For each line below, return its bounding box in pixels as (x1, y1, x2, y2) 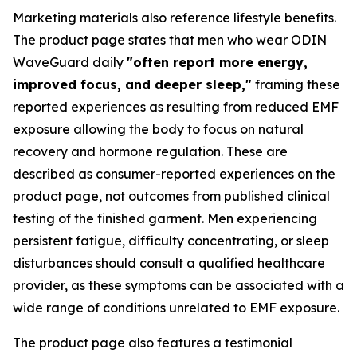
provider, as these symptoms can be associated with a (13, 277, 344, 294)
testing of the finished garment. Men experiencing (13, 210, 317, 227)
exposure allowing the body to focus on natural (13, 121, 304, 138)
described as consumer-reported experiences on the (13, 166, 335, 182)
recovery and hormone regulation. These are (13, 143, 288, 160)
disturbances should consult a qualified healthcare (13, 255, 325, 272)
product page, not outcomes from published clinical (13, 188, 330, 205)
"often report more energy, (127, 54, 308, 71)
